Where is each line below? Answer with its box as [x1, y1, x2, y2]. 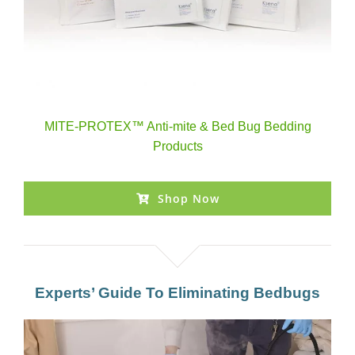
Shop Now [157, 190, 219, 206]
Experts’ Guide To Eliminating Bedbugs [35, 284, 320, 301]
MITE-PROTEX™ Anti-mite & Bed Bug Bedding [44, 119, 311, 133]
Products [152, 139, 203, 153]
